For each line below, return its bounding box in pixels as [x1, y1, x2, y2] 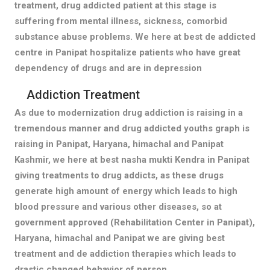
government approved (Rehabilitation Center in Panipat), [14, 216, 255, 228]
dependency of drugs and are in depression [14, 62, 202, 74]
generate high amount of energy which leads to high [14, 185, 237, 196]
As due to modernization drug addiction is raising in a [14, 107, 243, 118]
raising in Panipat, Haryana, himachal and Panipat [14, 138, 224, 149]
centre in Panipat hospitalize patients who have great [14, 46, 240, 58]
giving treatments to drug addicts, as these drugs [14, 169, 224, 181]
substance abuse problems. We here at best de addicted [14, 31, 256, 42]
